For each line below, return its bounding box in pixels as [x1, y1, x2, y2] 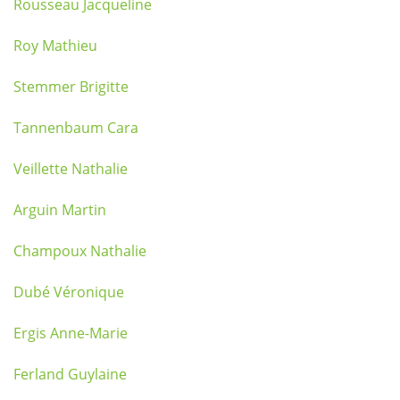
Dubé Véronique [13, 282, 124, 302]
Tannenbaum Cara [13, 118, 138, 137]
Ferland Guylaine [13, 364, 127, 384]
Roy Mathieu [13, 36, 97, 55]
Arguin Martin [13, 200, 106, 220]
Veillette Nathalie [13, 159, 128, 179]
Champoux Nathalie [13, 241, 146, 261]
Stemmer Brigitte [13, 77, 129, 96]
